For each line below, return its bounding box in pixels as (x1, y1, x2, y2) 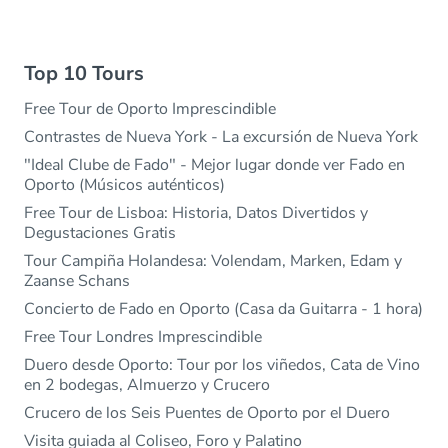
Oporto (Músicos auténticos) (24, 174, 225, 197)
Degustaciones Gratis (24, 222, 176, 245)
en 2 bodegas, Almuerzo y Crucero (24, 374, 270, 397)
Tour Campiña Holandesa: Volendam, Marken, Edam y (24, 250, 402, 273)
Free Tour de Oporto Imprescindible (24, 98, 276, 121)
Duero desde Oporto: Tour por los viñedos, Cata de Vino (24, 354, 420, 377)
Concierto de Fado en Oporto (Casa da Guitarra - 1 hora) (24, 298, 423, 321)
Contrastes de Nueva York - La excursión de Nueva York (24, 126, 418, 149)
